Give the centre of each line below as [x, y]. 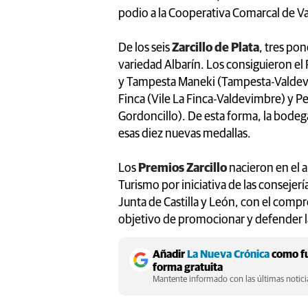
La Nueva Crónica [228, 254]
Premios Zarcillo [183, 168]
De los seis [144, 48]
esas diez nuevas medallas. [185, 134]
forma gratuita [188, 267]
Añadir [170, 254]
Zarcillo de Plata [214, 48]
